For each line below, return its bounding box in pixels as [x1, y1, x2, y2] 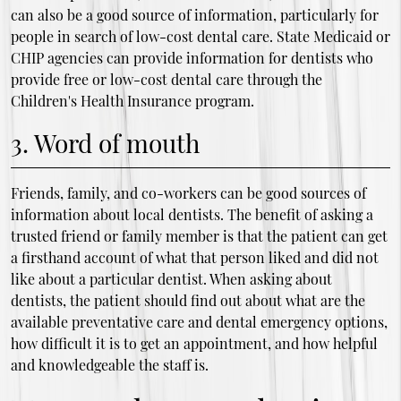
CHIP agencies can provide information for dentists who [10, 47, 373, 67]
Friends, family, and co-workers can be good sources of [10, 183, 366, 202]
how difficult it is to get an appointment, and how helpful [10, 333, 378, 353]
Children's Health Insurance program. [10, 90, 254, 110]
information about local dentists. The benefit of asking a [10, 204, 373, 224]
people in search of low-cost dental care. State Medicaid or [10, 26, 390, 46]
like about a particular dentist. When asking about [10, 269, 332, 288]
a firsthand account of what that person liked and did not [10, 247, 379, 267]
